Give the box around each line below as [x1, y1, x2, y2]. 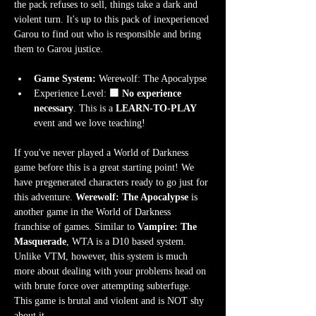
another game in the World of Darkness [14, 207, 174, 218]
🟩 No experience [107, 88, 184, 99]
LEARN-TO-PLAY [116, 103, 197, 114]
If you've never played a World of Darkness [14, 147, 191, 159]
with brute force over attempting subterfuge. [14, 281, 194, 292]
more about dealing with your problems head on [14, 266, 209, 277]
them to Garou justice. [14, 44, 103, 55]
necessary [34, 103, 73, 114]
